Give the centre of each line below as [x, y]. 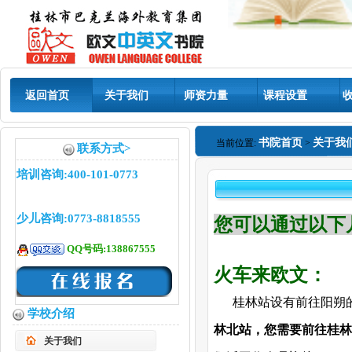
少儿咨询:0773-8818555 [79, 218]
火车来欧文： [270, 275]
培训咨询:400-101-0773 [77, 174]
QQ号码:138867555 [110, 249]
